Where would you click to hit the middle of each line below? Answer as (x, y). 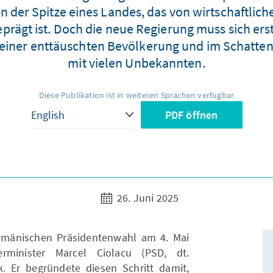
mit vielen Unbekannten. (136, 63)
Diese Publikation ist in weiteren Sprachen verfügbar (136, 95)
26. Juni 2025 (147, 198)
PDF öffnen (191, 115)
